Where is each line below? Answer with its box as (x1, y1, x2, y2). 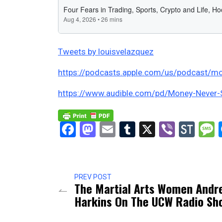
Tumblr (135, 119, 184, 139)
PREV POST (74, 172, 111, 181)
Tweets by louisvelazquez (58, 46, 154, 56)
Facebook (76, 119, 142, 139)
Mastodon (96, 119, 166, 139)
